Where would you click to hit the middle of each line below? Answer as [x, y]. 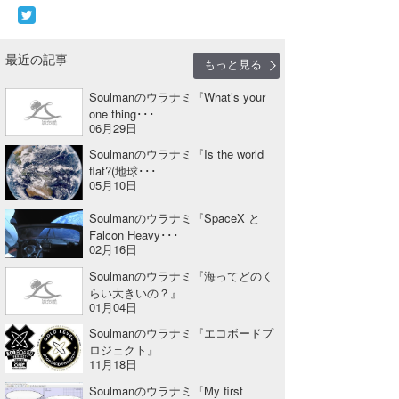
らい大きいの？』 [136, 293]
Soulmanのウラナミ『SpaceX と [175, 218]
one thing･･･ [122, 114]
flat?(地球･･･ [123, 171]
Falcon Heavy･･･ [134, 235]
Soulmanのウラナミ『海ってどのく [182, 276]
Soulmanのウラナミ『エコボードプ [182, 333]
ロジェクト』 [124, 350]
